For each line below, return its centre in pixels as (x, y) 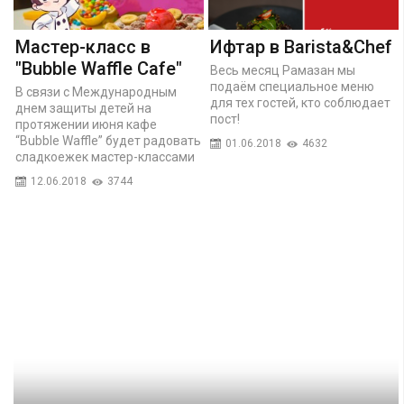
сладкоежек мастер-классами (105, 156)
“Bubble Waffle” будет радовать (108, 140)
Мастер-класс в (83, 46)
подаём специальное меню (292, 86)
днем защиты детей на (83, 108)
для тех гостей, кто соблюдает (300, 102)
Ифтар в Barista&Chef (301, 46)
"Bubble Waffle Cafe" (99, 68)
